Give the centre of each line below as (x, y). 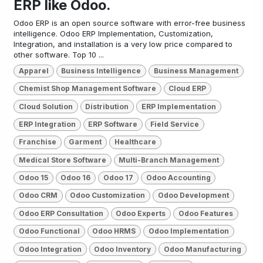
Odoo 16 (76, 178)
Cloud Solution (45, 106)
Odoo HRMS (114, 231)
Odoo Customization (108, 195)
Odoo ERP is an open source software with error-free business (129, 23)
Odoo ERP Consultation (61, 213)
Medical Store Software (62, 160)
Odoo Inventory (123, 249)
